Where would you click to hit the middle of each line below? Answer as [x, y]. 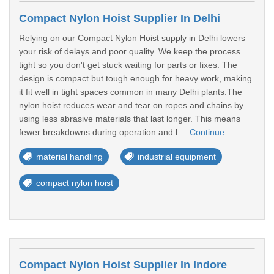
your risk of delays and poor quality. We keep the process [130, 51]
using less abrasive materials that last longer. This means [130, 119]
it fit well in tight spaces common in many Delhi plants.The [131, 92]
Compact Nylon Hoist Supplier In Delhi [120, 18]
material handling [69, 157]
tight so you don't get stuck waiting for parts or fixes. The [128, 65]
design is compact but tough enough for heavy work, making [135, 78]
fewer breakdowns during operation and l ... [104, 132]
